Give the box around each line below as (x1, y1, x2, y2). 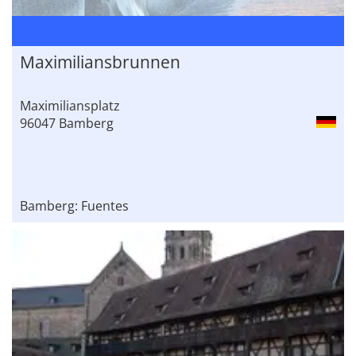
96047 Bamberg (20, 114, 114, 133)
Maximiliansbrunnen (20, 51, 180, 74)
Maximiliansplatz (20, 97, 120, 115)
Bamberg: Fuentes (20, 197, 129, 215)
